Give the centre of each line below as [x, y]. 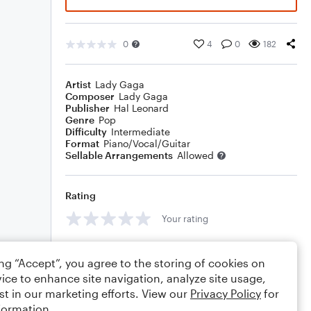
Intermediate [141, 132]
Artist [78, 84]
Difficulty [86, 132]
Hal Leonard [141, 108]
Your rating [185, 218]
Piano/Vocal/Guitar [147, 143]
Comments [91, 250]
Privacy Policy [226, 293]
